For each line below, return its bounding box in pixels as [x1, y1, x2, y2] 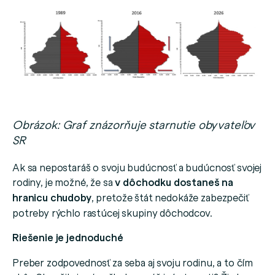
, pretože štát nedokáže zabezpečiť [91, 190, 249, 204]
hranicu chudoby [12, 190, 91, 205]
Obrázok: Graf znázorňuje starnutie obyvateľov [12, 117, 255, 133]
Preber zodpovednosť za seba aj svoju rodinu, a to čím [12, 255, 254, 269]
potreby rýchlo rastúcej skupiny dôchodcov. [12, 206, 212, 220]
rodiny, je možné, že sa [12, 175, 115, 189]
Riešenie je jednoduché [12, 230, 123, 245]
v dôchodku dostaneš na [115, 175, 234, 190]
